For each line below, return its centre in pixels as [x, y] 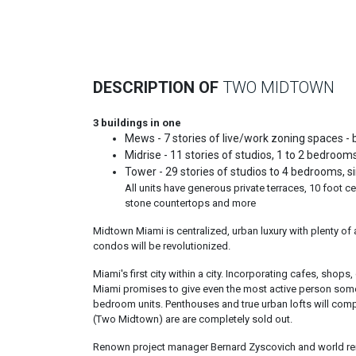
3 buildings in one [137, 123]
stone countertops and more [190, 203]
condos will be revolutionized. [162, 246]
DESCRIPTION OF [158, 87]
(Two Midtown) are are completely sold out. [193, 319]
